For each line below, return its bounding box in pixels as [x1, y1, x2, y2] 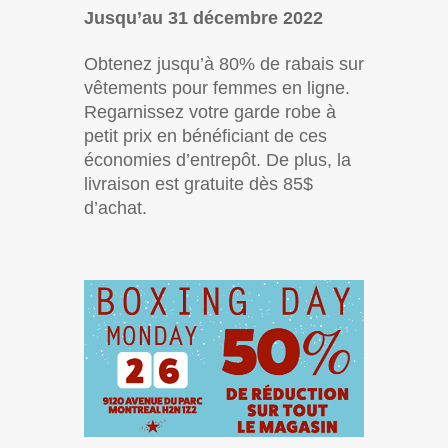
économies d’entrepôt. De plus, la [84, 149, 351, 170]
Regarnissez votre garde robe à [84, 101, 336, 122]
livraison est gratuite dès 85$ [84, 173, 313, 194]
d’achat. [84, 197, 152, 218]
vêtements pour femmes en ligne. [84, 77, 350, 98]
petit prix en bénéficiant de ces [84, 125, 327, 146]
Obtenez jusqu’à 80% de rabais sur [84, 53, 364, 74]
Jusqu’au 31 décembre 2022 [84, 7, 323, 28]
